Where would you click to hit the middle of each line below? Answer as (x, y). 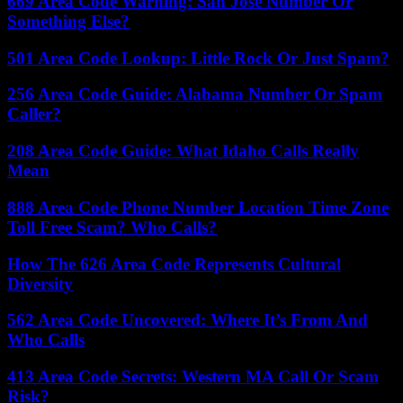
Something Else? (68, 21)
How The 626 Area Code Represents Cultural (174, 264)
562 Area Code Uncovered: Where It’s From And (188, 320)
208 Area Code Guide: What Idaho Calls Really (183, 151)
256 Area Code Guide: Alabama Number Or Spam (195, 94)
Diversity (40, 283)
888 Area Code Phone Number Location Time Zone (198, 207)
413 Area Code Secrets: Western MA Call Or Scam (193, 376)
